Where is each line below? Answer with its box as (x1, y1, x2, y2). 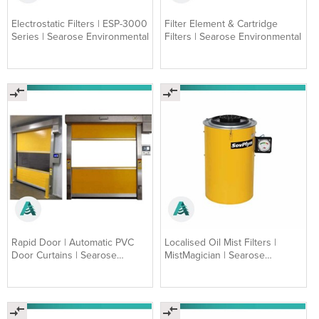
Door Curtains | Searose (11, 249, 117, 261)
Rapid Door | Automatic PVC (11, 236, 134, 249)
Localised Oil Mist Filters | (164, 236, 277, 249)
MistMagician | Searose (164, 249, 266, 261)
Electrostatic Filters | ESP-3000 (11, 18, 147, 31)
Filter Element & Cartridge (164, 18, 278, 31)
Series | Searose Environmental (11, 31, 149, 43)
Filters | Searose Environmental (164, 31, 302, 43)
